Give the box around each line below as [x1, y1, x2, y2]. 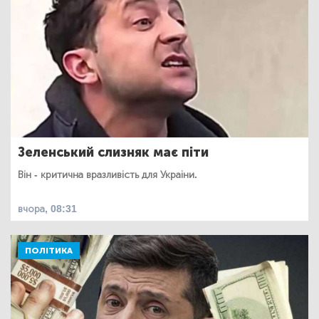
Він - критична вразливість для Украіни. [18, 169, 197, 182]
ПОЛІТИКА [25, 246, 73, 256]
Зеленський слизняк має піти [18, 145, 209, 161]
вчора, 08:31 [18, 203, 77, 216]
